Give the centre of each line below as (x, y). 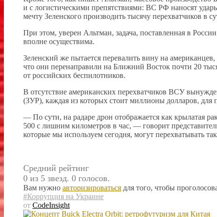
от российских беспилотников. (74, 75)
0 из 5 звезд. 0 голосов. (67, 178)
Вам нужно (43, 187)
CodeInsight (51, 205)
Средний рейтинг (56, 168)
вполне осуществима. (59, 41)
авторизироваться (92, 187)
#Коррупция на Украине (63, 196)
